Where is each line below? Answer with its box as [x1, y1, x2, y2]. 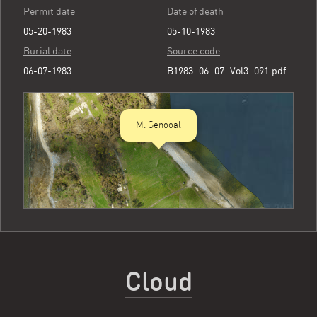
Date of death [167, 6, 224, 17]
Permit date [23, 6, 75, 17]
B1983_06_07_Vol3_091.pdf [167, 65, 286, 76]
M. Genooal [136, 120, 181, 130]
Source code [167, 45, 220, 57]
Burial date [23, 45, 71, 57]
